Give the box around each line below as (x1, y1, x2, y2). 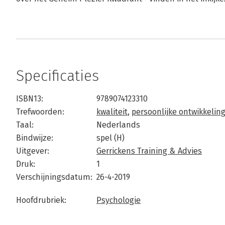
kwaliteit (96, 107, 128, 117)
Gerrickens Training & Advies (96, 146, 202, 156)
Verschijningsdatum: (16, 172, 92, 182)
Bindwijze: (16, 133, 53, 143)
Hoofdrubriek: (16, 195, 66, 205)
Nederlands (96, 120, 140, 130)
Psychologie (96, 195, 141, 205)
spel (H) (96, 133, 125, 143)
